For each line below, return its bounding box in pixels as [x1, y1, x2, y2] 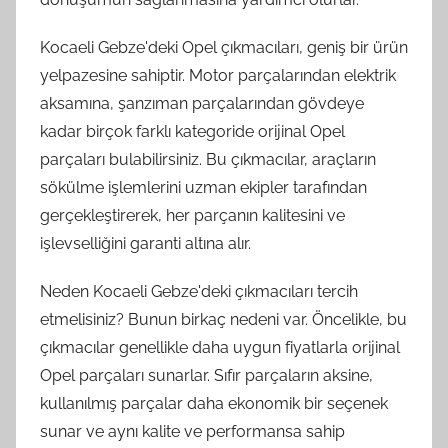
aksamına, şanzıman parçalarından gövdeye [40, 93, 364, 113]
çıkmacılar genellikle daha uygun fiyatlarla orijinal [40, 337, 400, 357]
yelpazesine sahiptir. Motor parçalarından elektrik [40, 65, 396, 85]
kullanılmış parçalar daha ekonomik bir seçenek [40, 393, 388, 413]
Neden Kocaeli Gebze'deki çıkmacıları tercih [40, 281, 358, 301]
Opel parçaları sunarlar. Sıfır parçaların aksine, [40, 365, 373, 385]
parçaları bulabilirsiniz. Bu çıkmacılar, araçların [40, 149, 376, 169]
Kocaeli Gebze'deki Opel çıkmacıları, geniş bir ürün [40, 37, 408, 57]
